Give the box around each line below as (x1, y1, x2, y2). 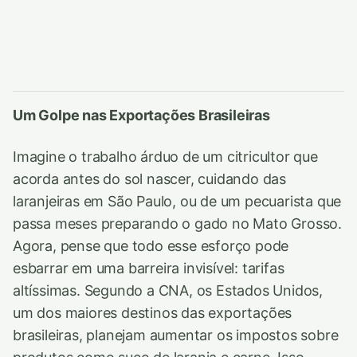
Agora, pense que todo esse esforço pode (13, 237, 289, 254)
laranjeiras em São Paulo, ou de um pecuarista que (13, 193, 342, 210)
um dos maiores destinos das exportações (13, 304, 292, 321)
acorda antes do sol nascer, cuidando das (13, 171, 287, 187)
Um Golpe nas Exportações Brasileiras (13, 107, 270, 124)
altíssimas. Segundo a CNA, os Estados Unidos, (13, 282, 324, 299)
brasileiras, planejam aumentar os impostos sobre (13, 327, 339, 343)
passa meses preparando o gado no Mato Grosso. (13, 215, 343, 232)
